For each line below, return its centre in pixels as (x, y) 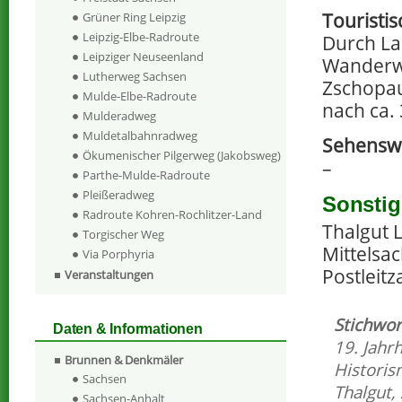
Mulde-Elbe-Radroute (140, 96)
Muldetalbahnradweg (140, 136)
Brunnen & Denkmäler (124, 360)
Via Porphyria (118, 254)
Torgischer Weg (123, 235)
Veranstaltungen (109, 275)
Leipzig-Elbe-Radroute (141, 37)
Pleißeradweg (118, 195)
